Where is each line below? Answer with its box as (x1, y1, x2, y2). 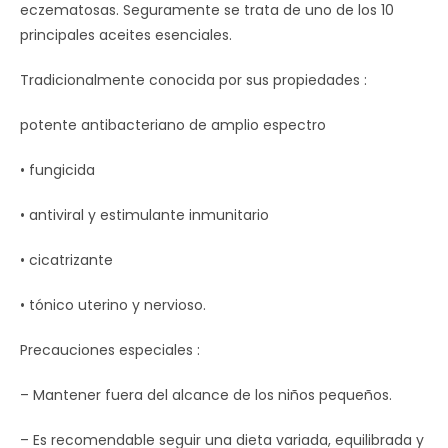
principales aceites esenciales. (20, 25, 232, 45)
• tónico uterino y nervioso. (20, 295, 206, 315)
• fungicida (20, 160, 95, 180)
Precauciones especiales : (20, 340, 200, 360)
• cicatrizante (20, 250, 113, 270)
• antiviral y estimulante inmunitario (20, 205, 269, 225)
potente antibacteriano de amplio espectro (20, 115, 326, 135)
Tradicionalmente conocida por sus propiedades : (20, 70, 367, 90)
